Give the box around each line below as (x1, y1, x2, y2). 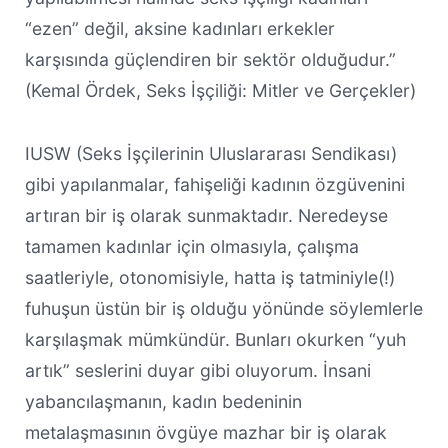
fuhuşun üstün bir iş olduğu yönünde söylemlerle (24, 297, 423, 319)
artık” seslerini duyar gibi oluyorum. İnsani (24, 359, 371, 381)
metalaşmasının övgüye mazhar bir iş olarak (24, 421, 387, 443)
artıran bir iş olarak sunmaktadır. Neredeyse (24, 204, 388, 226)
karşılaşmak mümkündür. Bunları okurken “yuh (24, 328, 406, 350)
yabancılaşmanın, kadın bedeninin (24, 390, 302, 412)
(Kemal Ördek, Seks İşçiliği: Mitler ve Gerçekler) (24, 79, 416, 101)
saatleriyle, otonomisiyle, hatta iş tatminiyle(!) (24, 266, 395, 288)
